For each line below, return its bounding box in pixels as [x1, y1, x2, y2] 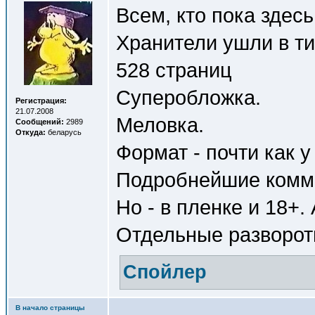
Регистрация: [15, 96, 67, 105]
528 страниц [116, 58, 232, 82]
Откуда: [15, 128, 46, 136]
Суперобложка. [116, 86, 261, 109]
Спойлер [123, 262, 207, 283]
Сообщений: [15, 117, 64, 126]
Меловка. [116, 113, 204, 136]
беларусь [46, 128, 82, 136]
